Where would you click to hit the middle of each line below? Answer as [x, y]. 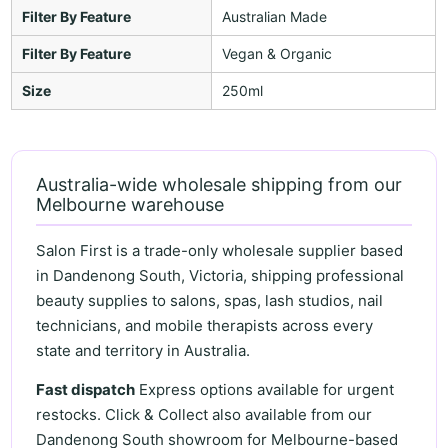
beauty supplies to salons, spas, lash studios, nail [210, 301]
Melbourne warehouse [130, 204]
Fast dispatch [86, 389]
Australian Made [275, 16]
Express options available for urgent [265, 389]
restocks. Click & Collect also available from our [204, 414]
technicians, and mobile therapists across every [205, 326]
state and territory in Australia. [143, 351]
